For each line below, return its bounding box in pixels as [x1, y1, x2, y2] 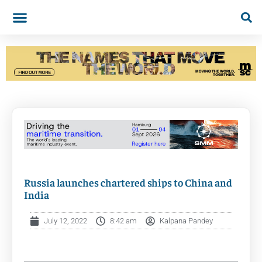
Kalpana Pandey [160, 216, 213, 226]
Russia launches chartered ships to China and [24, 175, 232, 189]
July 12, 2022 [44, 216, 87, 226]
